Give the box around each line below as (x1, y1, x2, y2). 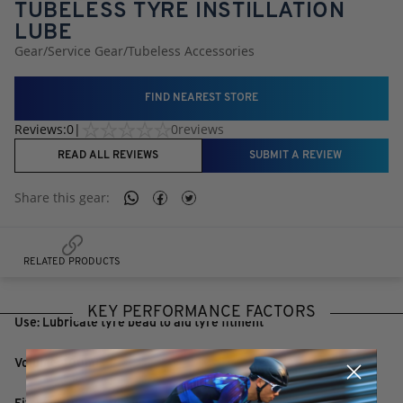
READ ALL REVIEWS (58, 149, 159, 161)
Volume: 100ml (14, 356, 99, 371)
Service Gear (48, 41, 123, 59)
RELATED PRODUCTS (23, 256, 121, 267)
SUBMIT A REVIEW (248, 149, 342, 161)
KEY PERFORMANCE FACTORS (86, 304, 317, 321)
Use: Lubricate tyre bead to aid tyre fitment (14, 316, 264, 330)
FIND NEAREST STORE (145, 93, 258, 103)
